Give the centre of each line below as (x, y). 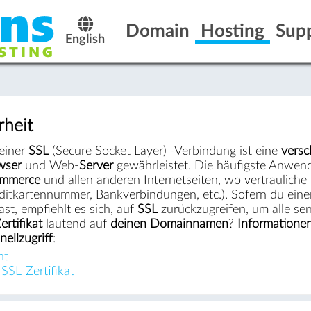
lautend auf (76, 224)
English (85, 39)
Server (96, 165)
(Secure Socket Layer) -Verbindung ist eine (165, 151)
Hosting (232, 31)
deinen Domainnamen (169, 224)
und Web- (50, 165)
